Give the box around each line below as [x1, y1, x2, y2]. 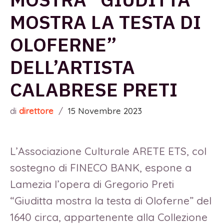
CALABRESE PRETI [10, 77, 177, 102]
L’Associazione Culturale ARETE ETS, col [10, 144, 206, 158]
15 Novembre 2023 [68, 105, 142, 116]
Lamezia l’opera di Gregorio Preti [10, 177, 174, 191]
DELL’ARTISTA [10, 54, 135, 79]
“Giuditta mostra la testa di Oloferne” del [10, 194, 211, 207]
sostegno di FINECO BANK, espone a [10, 161, 191, 174]
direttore [19, 105, 53, 116]
